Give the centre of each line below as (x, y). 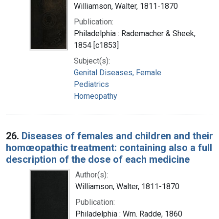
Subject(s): (92, 61)
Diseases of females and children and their (117, 136)
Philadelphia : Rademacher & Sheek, (135, 33)
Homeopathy (96, 96)
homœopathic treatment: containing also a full (109, 147)
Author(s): (92, 175)
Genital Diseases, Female (118, 72)
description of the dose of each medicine (98, 159)
